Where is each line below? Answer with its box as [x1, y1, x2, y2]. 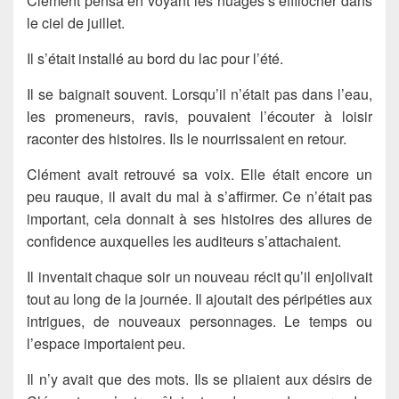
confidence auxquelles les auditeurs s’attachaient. [27, 230, 341, 251]
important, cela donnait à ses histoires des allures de [27, 208, 372, 229]
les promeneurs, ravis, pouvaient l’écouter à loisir [27, 105, 372, 126]
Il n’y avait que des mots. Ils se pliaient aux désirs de [27, 368, 372, 389]
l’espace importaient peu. [27, 332, 185, 354]
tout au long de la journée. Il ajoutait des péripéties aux [27, 288, 372, 309]
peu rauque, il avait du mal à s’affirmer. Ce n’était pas [27, 185, 372, 207]
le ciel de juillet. [27, 12, 125, 33]
